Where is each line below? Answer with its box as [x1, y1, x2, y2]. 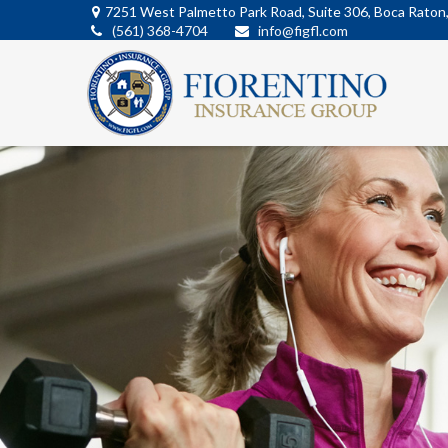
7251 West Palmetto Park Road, [105, 3, 308, 20]
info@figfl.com [258, 22, 348, 39]
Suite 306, [308, 3, 371, 20]
